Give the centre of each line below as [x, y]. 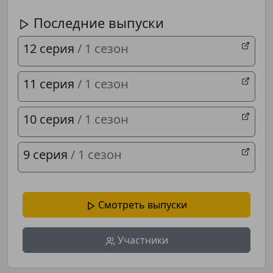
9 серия [47, 154]
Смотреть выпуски [141, 205]
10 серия [50, 119]
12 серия [50, 48]
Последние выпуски [97, 23]
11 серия [50, 84]
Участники [141, 240]
